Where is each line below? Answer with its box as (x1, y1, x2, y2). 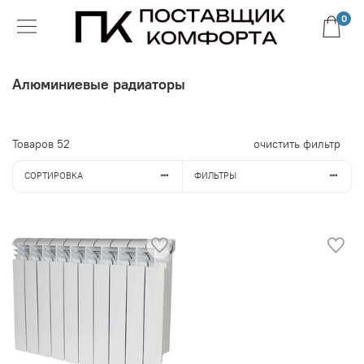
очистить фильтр (253, 136, 340, 151)
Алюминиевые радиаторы (12, 75, 185, 94)
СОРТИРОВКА (24, 170, 83, 182)
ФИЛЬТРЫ (193, 170, 236, 182)
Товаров (12, 136, 57, 151)
